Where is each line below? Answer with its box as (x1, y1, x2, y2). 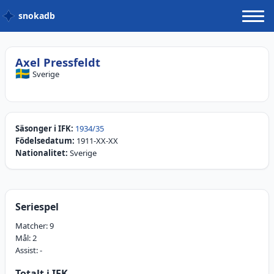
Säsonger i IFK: (15, 123, 73, 135)
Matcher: (15, 220, 50, 232)
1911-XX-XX (76, 135, 118, 147)
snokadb (18, 10, 55, 21)
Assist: (15, 245, 40, 256)
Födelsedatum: (15, 135, 75, 147)
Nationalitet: (15, 147, 68, 159)
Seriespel (15, 200, 59, 214)
